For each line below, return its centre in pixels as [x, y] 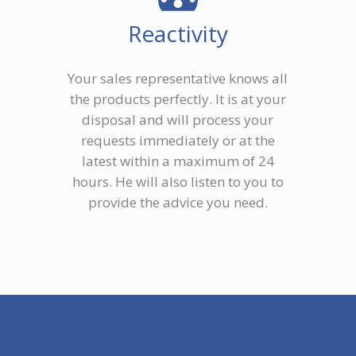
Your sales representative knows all [178, 79]
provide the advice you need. [178, 203]
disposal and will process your [178, 120]
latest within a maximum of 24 [178, 161]
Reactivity [178, 34]
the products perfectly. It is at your [178, 99]
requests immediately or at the [178, 141]
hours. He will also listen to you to [178, 182]
